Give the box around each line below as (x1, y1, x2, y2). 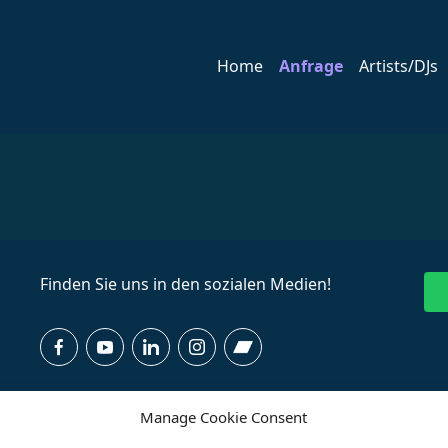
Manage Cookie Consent (140, 407, 308, 427)
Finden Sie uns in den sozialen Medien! (40, 273, 331, 295)
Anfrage (279, 55, 343, 78)
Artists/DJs (359, 55, 438, 78)
